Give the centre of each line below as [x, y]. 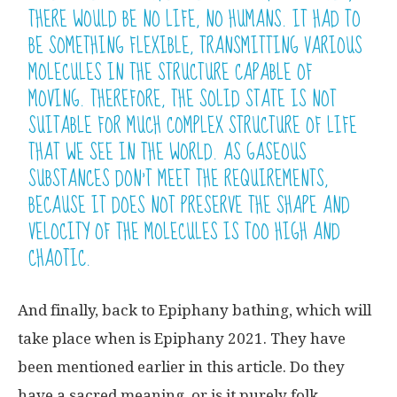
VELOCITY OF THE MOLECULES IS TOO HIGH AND [185, 232]
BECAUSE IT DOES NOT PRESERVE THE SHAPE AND [190, 206]
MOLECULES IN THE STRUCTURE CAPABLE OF [171, 73]
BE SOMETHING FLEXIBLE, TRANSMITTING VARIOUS [196, 46]
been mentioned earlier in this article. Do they [181, 366]
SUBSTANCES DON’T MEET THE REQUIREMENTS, [179, 179]
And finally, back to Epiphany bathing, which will [195, 310]
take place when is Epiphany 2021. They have [182, 338]
